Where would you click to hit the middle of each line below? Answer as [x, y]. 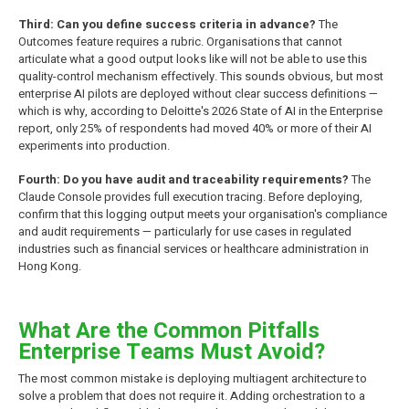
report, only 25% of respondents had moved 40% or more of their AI [195, 128]
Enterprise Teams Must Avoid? [172, 351]
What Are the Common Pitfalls [169, 330]
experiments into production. [94, 145]
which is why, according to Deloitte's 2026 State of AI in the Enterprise [200, 110]
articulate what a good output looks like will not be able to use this [193, 58]
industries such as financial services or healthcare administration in [194, 248]
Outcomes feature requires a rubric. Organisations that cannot [180, 41]
